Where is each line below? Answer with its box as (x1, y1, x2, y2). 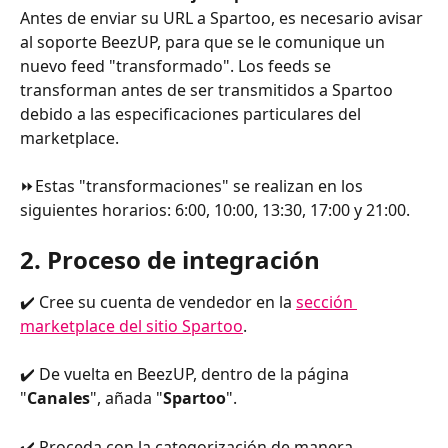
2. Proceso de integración (20, 242, 320, 276)
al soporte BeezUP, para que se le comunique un (20, 30, 389, 53)
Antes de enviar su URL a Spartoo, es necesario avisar (20, 6, 427, 29)
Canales (27, 387, 90, 410)
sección (296, 290, 357, 313)
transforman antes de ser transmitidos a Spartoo (20, 78, 397, 101)
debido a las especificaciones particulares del (20, 102, 365, 125)
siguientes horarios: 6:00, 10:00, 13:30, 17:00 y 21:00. (20, 199, 410, 222)
